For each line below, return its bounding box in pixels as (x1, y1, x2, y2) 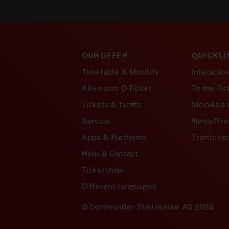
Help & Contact (82, 149, 139, 158)
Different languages (82, 182, 156, 191)
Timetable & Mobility (82, 67, 159, 76)
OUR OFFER (82, 51, 128, 60)
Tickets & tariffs (82, 100, 142, 109)
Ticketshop (82, 166, 123, 174)
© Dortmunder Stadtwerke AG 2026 (82, 202, 214, 211)
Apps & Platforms (82, 133, 147, 142)
